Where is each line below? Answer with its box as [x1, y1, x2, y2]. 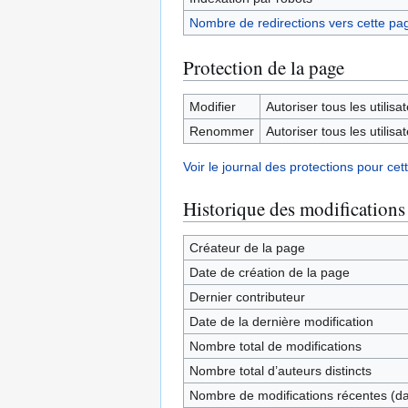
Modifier [189, 99, 236, 114]
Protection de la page [183, 55, 344, 80]
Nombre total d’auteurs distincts [189, 363, 372, 378]
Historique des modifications [183, 196, 405, 221]
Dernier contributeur [189, 290, 305, 304]
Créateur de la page [189, 240, 305, 255]
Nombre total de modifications [189, 339, 362, 353]
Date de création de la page [189, 265, 350, 280]
